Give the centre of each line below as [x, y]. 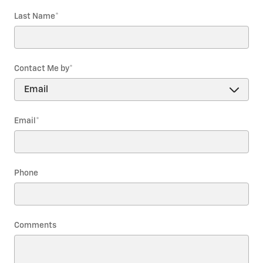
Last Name [35, 17]
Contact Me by [42, 69]
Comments [35, 226]
